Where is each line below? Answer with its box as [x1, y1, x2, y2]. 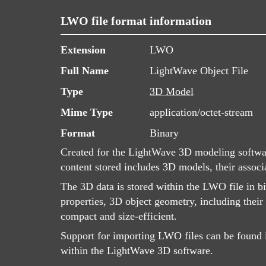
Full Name [61, 65, 109, 77]
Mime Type [61, 106, 113, 118]
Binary [150, 127, 179, 139]
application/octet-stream [150, 106, 253, 118]
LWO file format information [61, 14, 211, 27]
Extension [61, 44, 106, 56]
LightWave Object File [150, 65, 248, 77]
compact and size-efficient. [61, 210, 177, 222]
